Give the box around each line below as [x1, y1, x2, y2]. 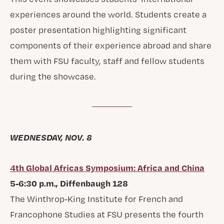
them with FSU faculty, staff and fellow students [9, 55, 204, 66]
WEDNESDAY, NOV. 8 [9, 131, 92, 142]
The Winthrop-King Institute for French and [9, 193, 183, 204]
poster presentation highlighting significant [9, 24, 186, 35]
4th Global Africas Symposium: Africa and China [9, 162, 204, 173]
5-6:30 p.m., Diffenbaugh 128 [9, 177, 128, 188]
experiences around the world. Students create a [9, 9, 206, 19]
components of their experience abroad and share [9, 40, 211, 50]
